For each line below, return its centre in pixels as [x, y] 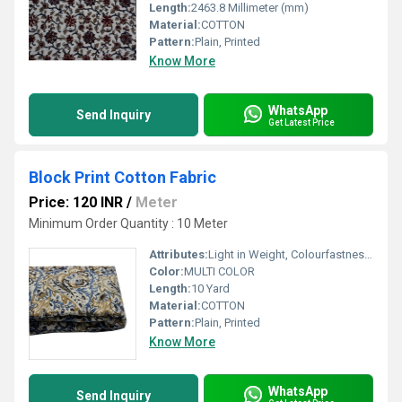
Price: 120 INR [76, 202]
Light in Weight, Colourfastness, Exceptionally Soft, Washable [286, 254]
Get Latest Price [301, 122]
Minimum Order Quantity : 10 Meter [128, 223]
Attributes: [179, 254]
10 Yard [210, 288]
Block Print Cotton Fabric [122, 177]
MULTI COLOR [219, 271]
